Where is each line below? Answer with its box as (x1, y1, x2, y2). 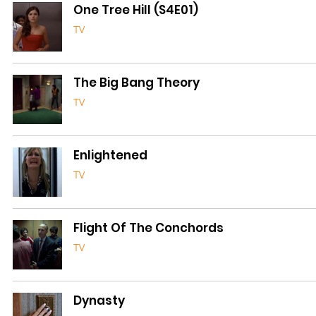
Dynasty (73, 292, 125, 310)
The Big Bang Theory (73, 74, 200, 92)
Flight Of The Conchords (73, 219, 224, 237)
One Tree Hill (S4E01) (73, 1, 198, 19)
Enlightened (73, 147, 147, 164)
